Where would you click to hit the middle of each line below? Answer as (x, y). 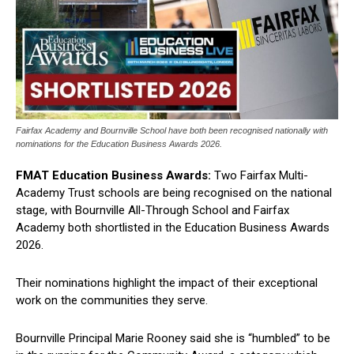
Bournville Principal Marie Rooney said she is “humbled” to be (173, 338)
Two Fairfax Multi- (260, 175)
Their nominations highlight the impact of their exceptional (167, 282)
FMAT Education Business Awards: (113, 175)
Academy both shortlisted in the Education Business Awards (173, 227)
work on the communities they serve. (112, 300)
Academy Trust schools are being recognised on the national (174, 192)
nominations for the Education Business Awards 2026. (119, 143)
